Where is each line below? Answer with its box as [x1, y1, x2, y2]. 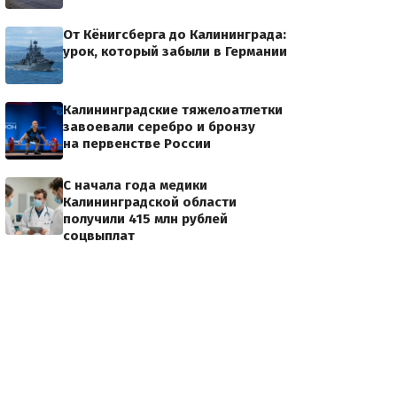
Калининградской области [63, 194, 237, 210]
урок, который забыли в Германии [63, 43, 287, 59]
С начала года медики [63, 177, 207, 193]
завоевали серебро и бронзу [63, 119, 255, 135]
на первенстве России [63, 136, 211, 152]
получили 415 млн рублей [63, 211, 228, 227]
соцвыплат [63, 228, 135, 244]
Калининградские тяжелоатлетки [63, 102, 283, 118]
